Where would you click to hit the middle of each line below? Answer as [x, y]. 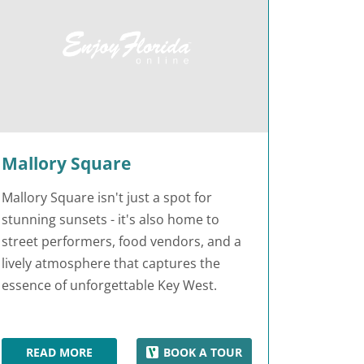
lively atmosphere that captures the [111, 263]
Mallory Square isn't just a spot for [107, 197]
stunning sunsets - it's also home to [110, 219]
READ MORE [59, 352]
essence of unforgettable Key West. [109, 285]
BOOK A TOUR [203, 352]
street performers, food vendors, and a [121, 241]
